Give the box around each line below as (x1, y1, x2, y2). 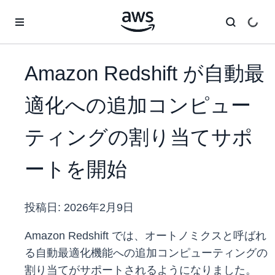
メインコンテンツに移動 (6, 7, 100, 17)
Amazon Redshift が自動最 (25, 62, 265, 85)
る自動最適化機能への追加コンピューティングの (25, 247, 268, 260)
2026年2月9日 (64, 201, 134, 214)
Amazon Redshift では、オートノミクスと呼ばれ (25, 230, 266, 242)
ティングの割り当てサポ (25, 126, 253, 149)
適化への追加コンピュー (25, 94, 251, 117)
